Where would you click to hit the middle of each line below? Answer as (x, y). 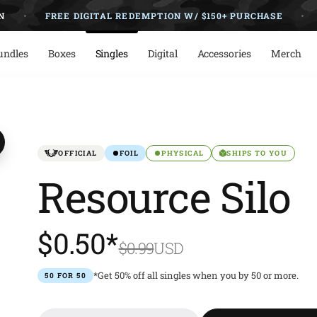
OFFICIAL (78, 153)
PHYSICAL (183, 153)
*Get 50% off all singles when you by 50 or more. (196, 275)
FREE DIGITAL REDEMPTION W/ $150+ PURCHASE (145, 15)
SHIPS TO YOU (257, 153)
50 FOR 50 (65, 276)
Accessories (224, 53)
